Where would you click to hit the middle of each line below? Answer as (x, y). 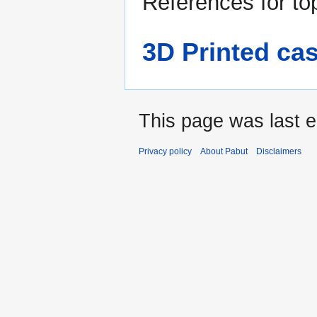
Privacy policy (165, 151)
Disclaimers (279, 151)
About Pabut (224, 151)
